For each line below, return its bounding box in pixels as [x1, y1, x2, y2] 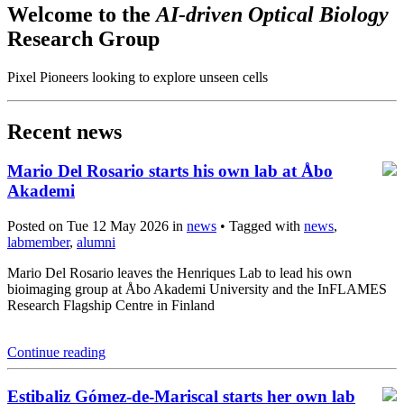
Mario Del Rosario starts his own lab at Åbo [7, 161, 333, 181]
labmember [7, 234, 69, 251]
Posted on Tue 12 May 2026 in [7, 218, 187, 234]
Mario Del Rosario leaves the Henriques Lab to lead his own [7, 265, 352, 281]
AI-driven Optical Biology [156, 2, 389, 26]
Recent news [7, 119, 122, 143]
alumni [77, 234, 115, 251]
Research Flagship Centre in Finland [7, 298, 215, 314]
